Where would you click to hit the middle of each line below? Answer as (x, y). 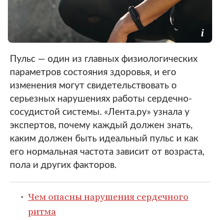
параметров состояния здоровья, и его (93, 72)
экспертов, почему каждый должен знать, (101, 125)
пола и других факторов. (63, 165)
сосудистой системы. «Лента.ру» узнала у (100, 112)
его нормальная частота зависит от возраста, (107, 152)
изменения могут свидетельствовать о (93, 86)
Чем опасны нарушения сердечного (108, 196)
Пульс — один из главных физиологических (104, 59)
